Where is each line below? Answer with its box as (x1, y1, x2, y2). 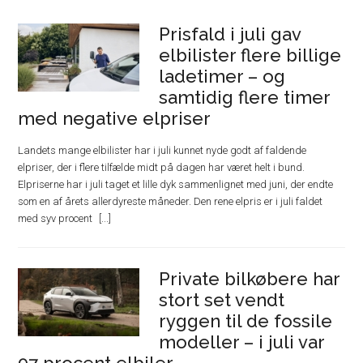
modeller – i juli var (159, 331, 325, 352)
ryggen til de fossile (159, 310, 333, 331)
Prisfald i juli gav (159, 23, 301, 45)
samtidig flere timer (159, 86, 331, 108)
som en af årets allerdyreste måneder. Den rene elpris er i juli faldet (18, 194, 323, 207)
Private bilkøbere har (159, 267, 340, 289)
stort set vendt (159, 288, 285, 310)
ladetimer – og (159, 65, 286, 87)
